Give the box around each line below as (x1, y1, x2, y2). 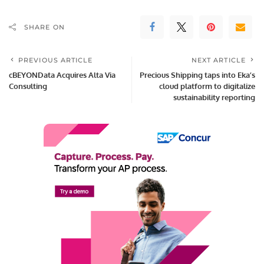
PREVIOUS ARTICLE (18, 56, 93, 65)
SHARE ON (24, 23, 65, 32)
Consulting (9, 81, 47, 91)
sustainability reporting (173, 93, 255, 103)
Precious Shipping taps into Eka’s (140, 70, 255, 80)
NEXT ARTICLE (191, 56, 246, 65)
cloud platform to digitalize (159, 81, 255, 91)
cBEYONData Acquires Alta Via (9, 70, 115, 80)
